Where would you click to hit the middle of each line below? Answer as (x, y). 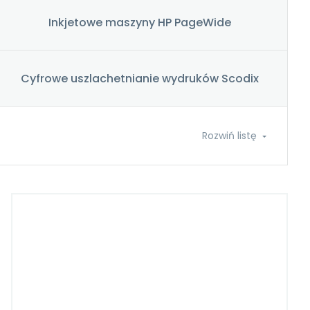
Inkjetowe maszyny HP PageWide (140, 22)
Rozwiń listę (229, 136)
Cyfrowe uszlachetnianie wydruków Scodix (140, 78)
